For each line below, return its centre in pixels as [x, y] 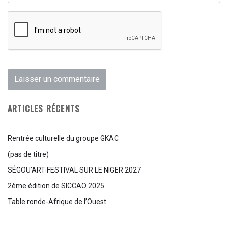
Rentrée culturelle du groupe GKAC [63, 138]
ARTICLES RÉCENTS [44, 109]
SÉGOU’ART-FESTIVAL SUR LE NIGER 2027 [74, 170]
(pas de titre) [28, 154]
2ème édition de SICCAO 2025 [56, 186]
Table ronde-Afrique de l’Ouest [57, 201]
